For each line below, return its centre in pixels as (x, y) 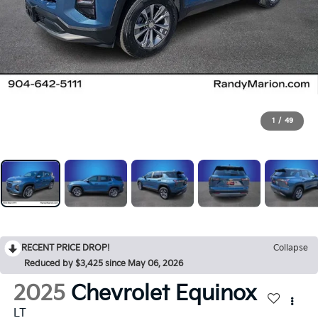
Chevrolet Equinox (164, 294)
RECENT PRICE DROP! (66, 248)
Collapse (291, 248)
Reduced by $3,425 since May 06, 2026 (104, 263)
